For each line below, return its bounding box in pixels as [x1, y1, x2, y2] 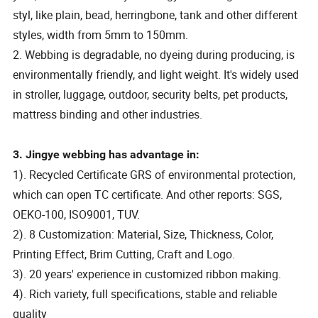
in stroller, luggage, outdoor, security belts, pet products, [13, 87, 288, 103]
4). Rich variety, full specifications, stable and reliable [13, 286, 278, 302]
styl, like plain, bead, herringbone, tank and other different [13, 7, 298, 23]
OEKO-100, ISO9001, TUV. [13, 207, 141, 223]
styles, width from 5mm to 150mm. [13, 27, 189, 43]
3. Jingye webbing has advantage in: [13, 148, 200, 162]
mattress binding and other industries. [13, 106, 203, 123]
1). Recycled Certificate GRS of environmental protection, [13, 167, 296, 183]
